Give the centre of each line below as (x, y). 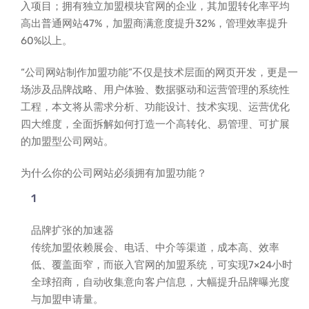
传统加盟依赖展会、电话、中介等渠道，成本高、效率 (155, 248)
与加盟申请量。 (67, 299)
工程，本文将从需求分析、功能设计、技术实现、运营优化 (155, 107)
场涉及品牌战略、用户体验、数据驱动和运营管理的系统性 (155, 90)
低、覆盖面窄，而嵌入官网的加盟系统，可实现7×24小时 (162, 265)
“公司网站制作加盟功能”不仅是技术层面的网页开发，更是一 (159, 72)
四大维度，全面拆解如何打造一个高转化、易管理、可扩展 (155, 124)
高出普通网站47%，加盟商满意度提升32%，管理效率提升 (154, 23)
